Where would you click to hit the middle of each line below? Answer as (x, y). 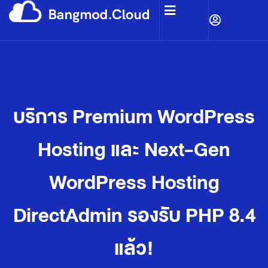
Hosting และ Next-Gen (134, 150)
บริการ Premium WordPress (134, 117)
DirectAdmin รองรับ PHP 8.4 (134, 216)
